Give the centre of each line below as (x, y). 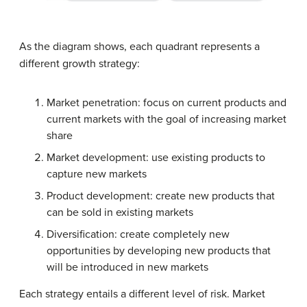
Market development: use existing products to (156, 158)
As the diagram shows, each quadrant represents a (139, 47)
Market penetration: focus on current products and (167, 103)
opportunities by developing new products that (159, 251)
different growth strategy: (79, 64)
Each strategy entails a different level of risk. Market (142, 294)
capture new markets (97, 174)
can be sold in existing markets (120, 213)
